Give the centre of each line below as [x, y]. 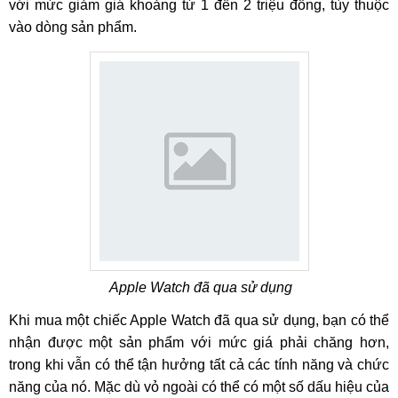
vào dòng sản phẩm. [73, 27]
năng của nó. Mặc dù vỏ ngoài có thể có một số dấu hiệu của [199, 387]
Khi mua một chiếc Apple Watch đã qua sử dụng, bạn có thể [199, 320]
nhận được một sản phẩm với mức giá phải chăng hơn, [199, 342]
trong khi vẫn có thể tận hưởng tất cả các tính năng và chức [199, 365]
